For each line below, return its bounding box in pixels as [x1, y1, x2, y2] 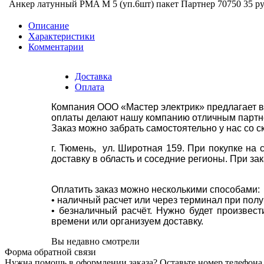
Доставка [75, 71, 112, 81]
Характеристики [28, 31, 95, 41]
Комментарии [28, 41, 84, 52]
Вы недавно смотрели [51, 236, 140, 246]
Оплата [75, 81, 104, 92]
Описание [28, 20, 69, 31]
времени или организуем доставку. [51, 216, 203, 226]
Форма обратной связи [5, 246, 96, 257]
